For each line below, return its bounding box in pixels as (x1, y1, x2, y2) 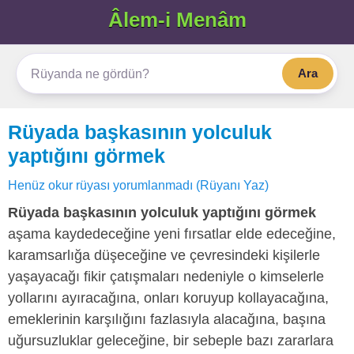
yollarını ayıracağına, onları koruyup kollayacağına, (8, 290, 329, 306)
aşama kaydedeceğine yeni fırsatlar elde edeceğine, (8, 226, 336, 242)
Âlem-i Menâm (107, 8, 247, 32)
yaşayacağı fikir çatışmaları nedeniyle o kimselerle (8, 269, 324, 284)
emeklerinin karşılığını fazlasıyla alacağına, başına (8, 311, 326, 327)
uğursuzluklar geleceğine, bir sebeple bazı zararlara (8, 333, 333, 348)
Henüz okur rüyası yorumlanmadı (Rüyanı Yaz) (8, 178, 269, 192)
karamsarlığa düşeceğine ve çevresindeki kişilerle (8, 247, 320, 263)
